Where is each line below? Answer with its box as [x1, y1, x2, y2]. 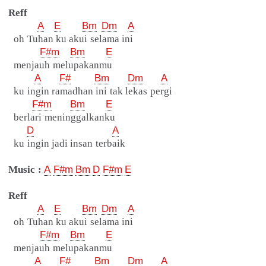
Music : [8, 164, 42, 176]
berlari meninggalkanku [6, 112, 115, 123]
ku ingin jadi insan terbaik [6, 138, 125, 150]
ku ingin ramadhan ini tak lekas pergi [6, 85, 172, 97]
